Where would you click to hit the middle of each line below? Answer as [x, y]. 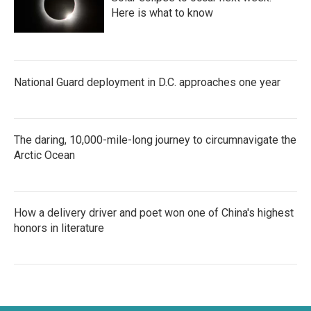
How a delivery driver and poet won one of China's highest [154, 213]
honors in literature [59, 228]
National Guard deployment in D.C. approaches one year [147, 82]
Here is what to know [162, 13]
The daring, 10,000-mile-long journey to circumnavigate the [155, 140]
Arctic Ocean [44, 155]
